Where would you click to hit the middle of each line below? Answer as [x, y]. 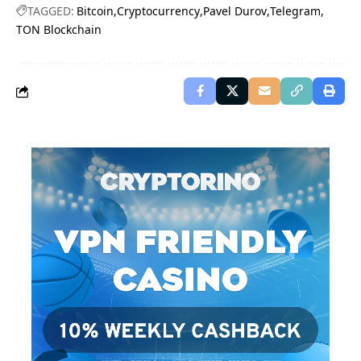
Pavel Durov [235, 11]
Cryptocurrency [158, 11]
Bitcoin [95, 11]
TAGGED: [51, 11]
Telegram [295, 11]
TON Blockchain [59, 30]
